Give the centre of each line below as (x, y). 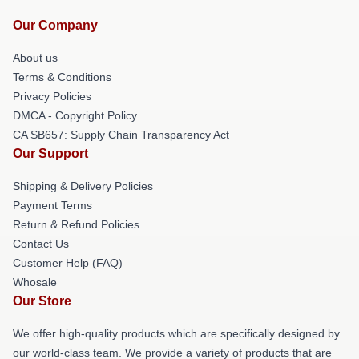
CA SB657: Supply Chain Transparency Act (121, 134)
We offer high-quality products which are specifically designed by (176, 333)
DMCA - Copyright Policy (75, 115)
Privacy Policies (52, 96)
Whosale (35, 282)
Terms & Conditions (62, 77)
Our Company (55, 25)
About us (35, 57)
